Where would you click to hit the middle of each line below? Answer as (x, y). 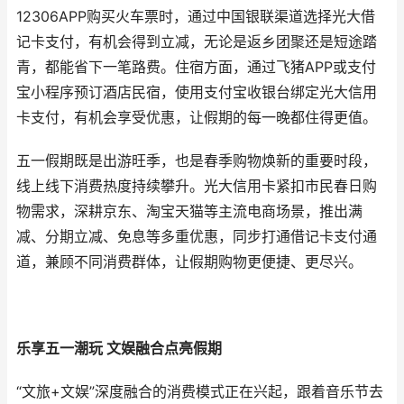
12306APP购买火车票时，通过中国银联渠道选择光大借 (196, 17)
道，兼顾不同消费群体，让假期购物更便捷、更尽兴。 (189, 262)
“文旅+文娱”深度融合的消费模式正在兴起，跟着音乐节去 (200, 392)
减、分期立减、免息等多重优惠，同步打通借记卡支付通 (197, 237)
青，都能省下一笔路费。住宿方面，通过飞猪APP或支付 (196, 67)
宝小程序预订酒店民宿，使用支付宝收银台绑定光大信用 (197, 92)
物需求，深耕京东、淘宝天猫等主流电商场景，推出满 (189, 211)
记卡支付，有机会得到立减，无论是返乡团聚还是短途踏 (197, 42)
